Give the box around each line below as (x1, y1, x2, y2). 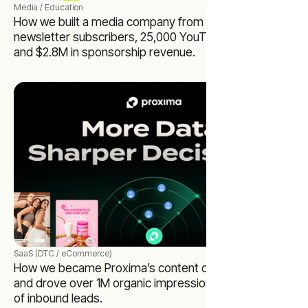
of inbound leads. (14, 290, 102, 305)
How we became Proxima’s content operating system (14, 260, 294, 275)
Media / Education (14, 1, 83, 12)
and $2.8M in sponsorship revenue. (14, 44, 195, 59)
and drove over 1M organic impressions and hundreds (14, 275, 292, 290)
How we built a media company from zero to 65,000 (14, 14, 284, 29)
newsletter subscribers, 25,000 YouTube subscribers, (14, 29, 294, 44)
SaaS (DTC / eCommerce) (14, 247, 112, 258)
